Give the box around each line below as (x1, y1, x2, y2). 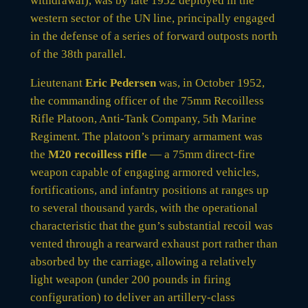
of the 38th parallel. (30, 47, 126, 60)
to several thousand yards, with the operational (30, 201, 258, 214)
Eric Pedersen (85, 76, 156, 89)
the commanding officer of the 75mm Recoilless (30, 93, 264, 107)
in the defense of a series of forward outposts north (30, 29, 278, 43)
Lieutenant (30, 76, 85, 89)
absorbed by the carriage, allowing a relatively (30, 254, 256, 268)
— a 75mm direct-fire (146, 147, 255, 161)
